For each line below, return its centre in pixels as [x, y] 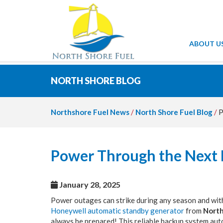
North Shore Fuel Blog [174, 112]
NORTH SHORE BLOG [96, 81]
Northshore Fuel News [90, 112]
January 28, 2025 [89, 184]
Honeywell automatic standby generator [117, 211]
